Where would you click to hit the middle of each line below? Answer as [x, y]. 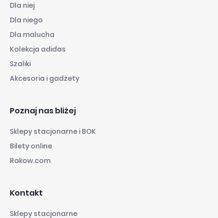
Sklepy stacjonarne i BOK [53, 131]
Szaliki [20, 64]
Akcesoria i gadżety [45, 78]
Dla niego [26, 20]
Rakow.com [30, 160]
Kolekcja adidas [38, 49]
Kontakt [26, 193]
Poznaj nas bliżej [43, 110]
